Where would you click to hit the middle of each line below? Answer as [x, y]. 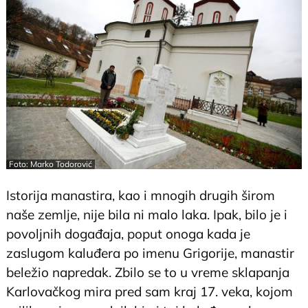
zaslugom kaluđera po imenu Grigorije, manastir [151, 253]
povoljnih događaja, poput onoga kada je [129, 234]
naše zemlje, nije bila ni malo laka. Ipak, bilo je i [147, 215]
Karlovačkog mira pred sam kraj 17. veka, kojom [150, 292]
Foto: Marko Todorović [51, 164]
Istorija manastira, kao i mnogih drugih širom [141, 196]
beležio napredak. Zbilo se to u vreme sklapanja [148, 273]
